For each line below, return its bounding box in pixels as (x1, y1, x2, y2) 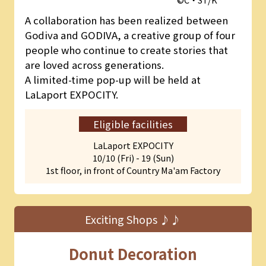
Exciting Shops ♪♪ (85, 211, 181, 227)
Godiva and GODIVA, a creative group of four (24, 28, 235, 43)
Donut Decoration (69, 243, 197, 265)
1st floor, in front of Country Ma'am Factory (46, 163, 220, 176)
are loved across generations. (24, 58, 164, 72)
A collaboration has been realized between (24, 13, 228, 28)
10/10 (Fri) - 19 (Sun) (92, 151, 174, 164)
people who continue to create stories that (24, 43, 228, 58)
